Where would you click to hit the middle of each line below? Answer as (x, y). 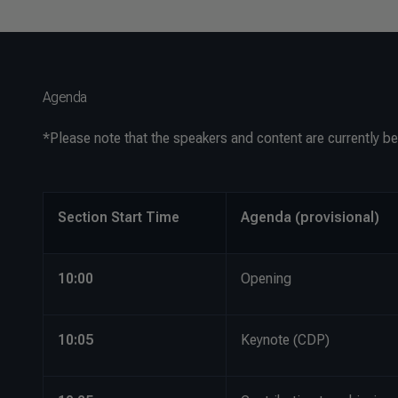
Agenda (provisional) (310, 217)
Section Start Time (119, 217)
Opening (266, 279)
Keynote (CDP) (285, 340)
